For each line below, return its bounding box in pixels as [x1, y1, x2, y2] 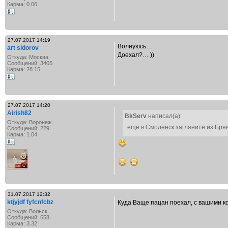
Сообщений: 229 [7, 125, 49, 131]
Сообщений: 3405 [7, 60, 52, 66]
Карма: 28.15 [7, 66, 40, 72]
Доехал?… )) [118, 51, 154, 59]
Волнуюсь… [118, 43, 152, 50]
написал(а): [147, 112, 182, 120]
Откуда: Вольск [7, 208, 47, 214]
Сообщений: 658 [7, 214, 49, 220]
